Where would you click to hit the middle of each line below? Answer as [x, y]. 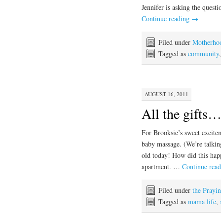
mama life [202, 201]
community [203, 54]
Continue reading [166, 19]
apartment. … [162, 166]
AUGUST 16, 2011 [166, 94]
